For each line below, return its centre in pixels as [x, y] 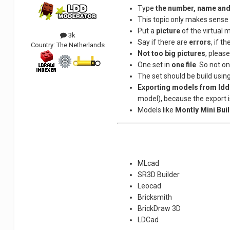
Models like [157, 110]
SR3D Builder [159, 175]
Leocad [150, 186]
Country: [44, 45]
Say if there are [164, 42]
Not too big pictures [172, 54]
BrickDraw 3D [159, 209]
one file [184, 65]
